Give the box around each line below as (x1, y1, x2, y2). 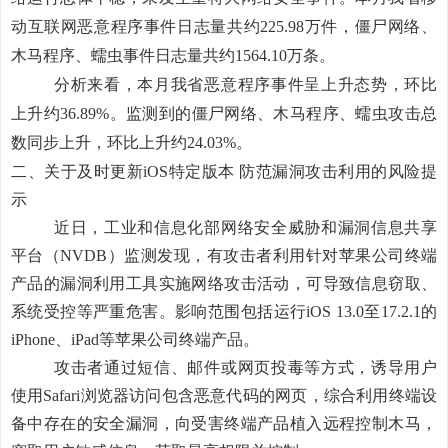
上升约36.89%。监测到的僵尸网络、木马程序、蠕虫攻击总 (11, 105, 437, 122)
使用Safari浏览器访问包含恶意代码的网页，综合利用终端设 (11, 387, 437, 404)
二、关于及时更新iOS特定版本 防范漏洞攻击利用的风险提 (11, 163, 437, 180)
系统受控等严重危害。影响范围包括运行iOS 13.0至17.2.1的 (11, 303, 437, 320)
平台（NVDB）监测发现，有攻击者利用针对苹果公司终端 (11, 247, 437, 264)
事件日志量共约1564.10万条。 (123, 47, 335, 64)
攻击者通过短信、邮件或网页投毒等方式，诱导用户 (54, 359, 437, 376)
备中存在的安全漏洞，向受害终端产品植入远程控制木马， (11, 415, 437, 432)
